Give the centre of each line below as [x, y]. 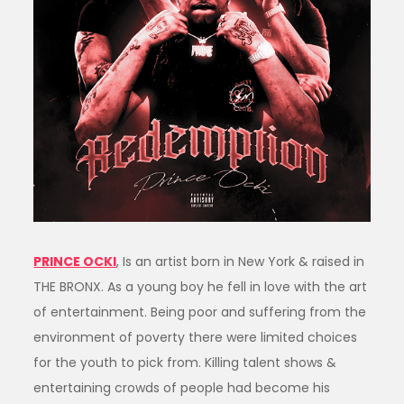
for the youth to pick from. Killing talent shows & [185, 362]
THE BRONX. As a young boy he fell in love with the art [201, 286]
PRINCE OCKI [75, 261]
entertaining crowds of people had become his [182, 387]
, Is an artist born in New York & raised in [241, 261]
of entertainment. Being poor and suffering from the [200, 312]
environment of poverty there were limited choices [196, 337]
